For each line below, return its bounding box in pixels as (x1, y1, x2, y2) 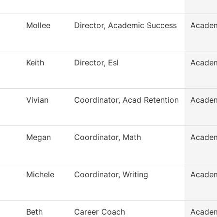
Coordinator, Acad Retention (74, 95, 179, 105)
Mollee (26, 20, 50, 31)
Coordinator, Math (74, 132, 141, 142)
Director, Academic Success (74, 20, 177, 31)
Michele (26, 170, 54, 180)
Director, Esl (74, 58, 119, 68)
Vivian (26, 95, 48, 105)
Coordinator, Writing (74, 170, 148, 180)
